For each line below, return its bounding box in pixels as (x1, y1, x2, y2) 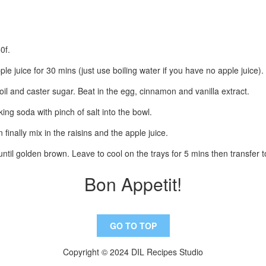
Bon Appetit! (84, 171, 182, 197)
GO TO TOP (109, 220, 157, 232)
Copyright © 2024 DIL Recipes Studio (63, 246, 203, 258)
